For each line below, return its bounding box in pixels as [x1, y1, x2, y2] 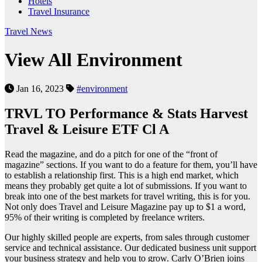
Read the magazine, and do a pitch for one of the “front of [5, 149, 218, 159]
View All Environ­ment [5, 49, 182, 71]
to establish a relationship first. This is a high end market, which [5, 170, 239, 180]
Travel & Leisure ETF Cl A [5, 121, 169, 137]
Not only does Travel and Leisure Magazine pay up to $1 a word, [5, 201, 246, 212]
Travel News [5, 26, 52, 36]
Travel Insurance [28, 6, 89, 16]
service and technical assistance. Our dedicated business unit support [5, 242, 256, 253]
